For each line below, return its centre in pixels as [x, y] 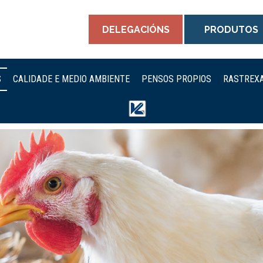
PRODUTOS [231, 29]
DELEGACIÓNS [136, 29]
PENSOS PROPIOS [176, 79]
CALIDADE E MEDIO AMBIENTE [71, 79]
